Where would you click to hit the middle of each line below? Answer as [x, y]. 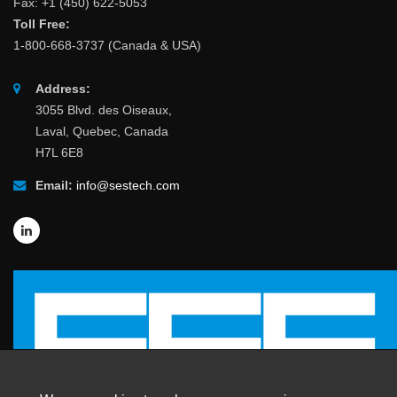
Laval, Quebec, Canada [102, 132]
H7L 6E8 [59, 153]
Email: [54, 186]
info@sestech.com [128, 186]
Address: [63, 89]
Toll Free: [42, 24]
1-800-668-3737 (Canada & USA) [107, 46]
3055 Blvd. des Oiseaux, [104, 110]
